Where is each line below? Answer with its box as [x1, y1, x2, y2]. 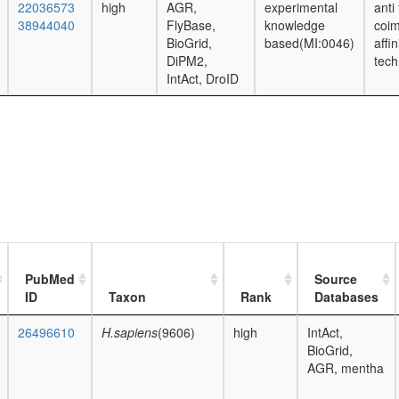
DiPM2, [167, 52, 208, 69]
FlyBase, [167, 16, 216, 34]
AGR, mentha [307, 358, 384, 377]
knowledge [265, 16, 325, 34]
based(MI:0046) [265, 34, 354, 52]
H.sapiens [102, 322, 158, 341]
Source [314, 269, 357, 288]
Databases [314, 287, 379, 305]
